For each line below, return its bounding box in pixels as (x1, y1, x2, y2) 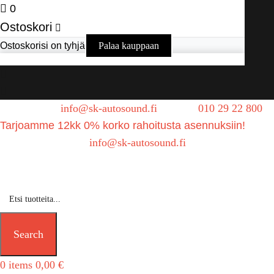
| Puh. (163, 102, 195, 114)
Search (13, 228, 43, 240)
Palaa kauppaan (98, 40, 159, 51)
